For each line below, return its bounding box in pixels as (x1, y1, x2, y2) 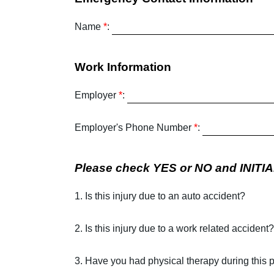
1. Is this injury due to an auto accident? (75, 191, 245, 201)
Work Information (75, 61, 171, 73)
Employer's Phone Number (75, 122, 194, 133)
